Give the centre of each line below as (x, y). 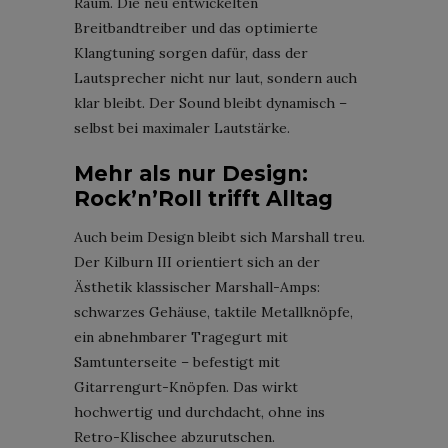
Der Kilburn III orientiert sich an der (197, 261)
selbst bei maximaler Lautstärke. (182, 127)
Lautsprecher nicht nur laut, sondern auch (215, 77)
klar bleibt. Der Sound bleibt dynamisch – (210, 102)
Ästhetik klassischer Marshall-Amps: (197, 286)
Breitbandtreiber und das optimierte (196, 27)
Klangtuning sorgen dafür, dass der (191, 52)
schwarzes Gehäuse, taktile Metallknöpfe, (213, 311)
